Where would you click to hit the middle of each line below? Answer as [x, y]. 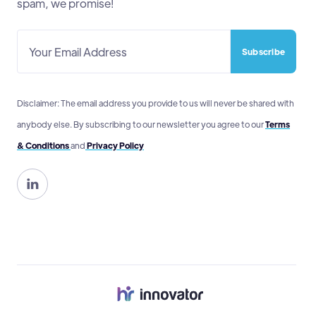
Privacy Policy [115, 145]
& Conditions [44, 145]
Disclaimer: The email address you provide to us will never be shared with [156, 103]
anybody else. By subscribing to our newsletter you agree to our [141, 124]
